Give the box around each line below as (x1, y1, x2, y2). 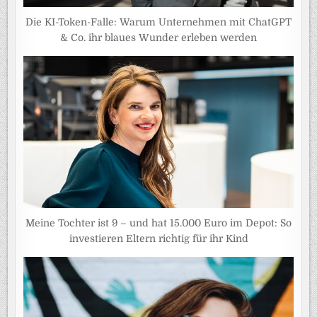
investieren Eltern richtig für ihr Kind (69, 232, 248, 244)
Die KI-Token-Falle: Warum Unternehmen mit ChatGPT (25, 16, 292, 28)
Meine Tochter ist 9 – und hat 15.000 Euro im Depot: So (25, 217, 292, 229)
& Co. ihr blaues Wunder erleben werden (60, 32, 257, 44)
